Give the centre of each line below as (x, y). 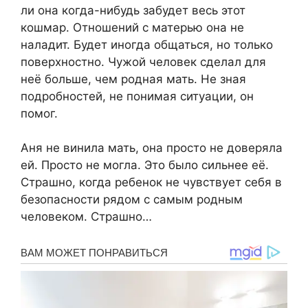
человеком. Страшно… (86, 217)
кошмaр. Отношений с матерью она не (132, 27)
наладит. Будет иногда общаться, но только (147, 44)
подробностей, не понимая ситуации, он (137, 96)
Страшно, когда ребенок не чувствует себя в (151, 183)
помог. (39, 113)
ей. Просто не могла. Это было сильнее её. (145, 165)
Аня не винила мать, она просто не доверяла (152, 148)
